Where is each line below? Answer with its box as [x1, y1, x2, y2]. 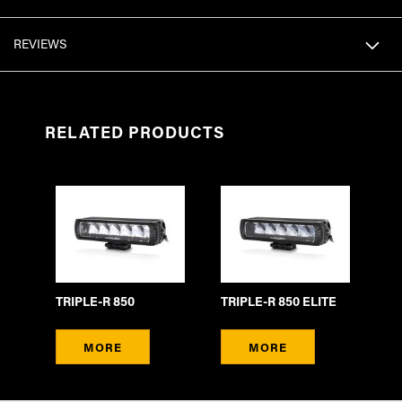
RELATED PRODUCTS [45, 121, 224, 144]
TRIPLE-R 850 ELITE [221, 292, 336, 310]
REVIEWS [13, 35, 66, 53]
